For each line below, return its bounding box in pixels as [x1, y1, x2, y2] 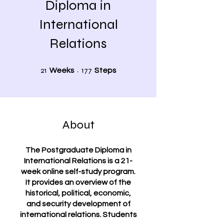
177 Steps [116, 65, 140, 70]
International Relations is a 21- [24, 157, 132, 165]
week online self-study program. [21, 168, 135, 175]
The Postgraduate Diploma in [25, 146, 131, 154]
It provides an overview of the [25, 178, 131, 186]
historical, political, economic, [25, 189, 131, 197]
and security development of [26, 200, 131, 208]
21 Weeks [74, 65, 97, 70]
